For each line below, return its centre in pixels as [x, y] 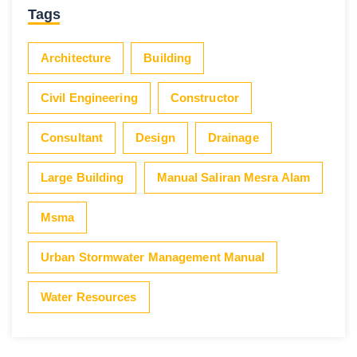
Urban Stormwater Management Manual [153, 257]
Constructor [204, 97]
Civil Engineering [89, 97]
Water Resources [89, 296]
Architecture [76, 57]
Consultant [72, 137]
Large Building [82, 177]
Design [155, 137]
